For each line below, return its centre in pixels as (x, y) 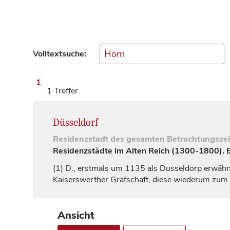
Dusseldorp (181, 168)
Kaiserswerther (82, 179)
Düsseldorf (75, 122)
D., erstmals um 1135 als (111, 168)
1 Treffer (62, 91)
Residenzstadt (81, 139)
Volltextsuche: (60, 54)
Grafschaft (129, 179)
